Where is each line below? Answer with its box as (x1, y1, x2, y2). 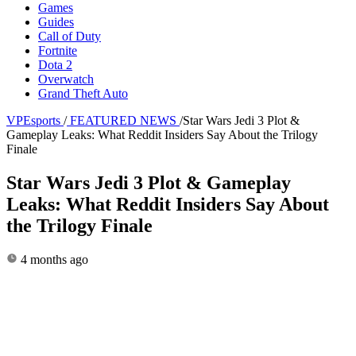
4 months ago (17, 252, 88, 266)
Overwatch (38, 72, 94, 86)
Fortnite (38, 43, 77, 57)
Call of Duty (38, 29, 101, 43)
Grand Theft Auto (38, 86, 128, 100)
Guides (38, 14, 74, 29)
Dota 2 (38, 57, 72, 72)
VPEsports (6, 113, 60, 127)
